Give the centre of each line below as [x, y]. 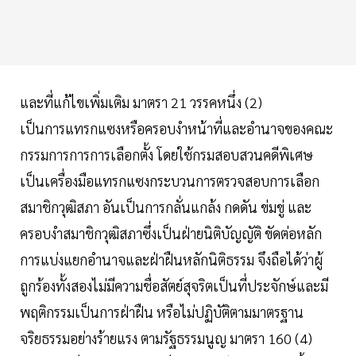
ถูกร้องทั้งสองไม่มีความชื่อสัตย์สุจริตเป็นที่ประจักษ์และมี [174, 286]
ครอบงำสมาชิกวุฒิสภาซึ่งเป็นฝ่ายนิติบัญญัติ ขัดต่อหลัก [171, 234]
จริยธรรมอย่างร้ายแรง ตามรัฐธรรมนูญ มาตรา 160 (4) [166, 339]
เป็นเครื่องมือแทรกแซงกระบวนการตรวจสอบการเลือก [170, 181]
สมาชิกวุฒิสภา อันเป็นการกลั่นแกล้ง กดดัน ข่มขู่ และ [166, 207]
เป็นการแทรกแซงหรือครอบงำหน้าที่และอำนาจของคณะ [176, 129]
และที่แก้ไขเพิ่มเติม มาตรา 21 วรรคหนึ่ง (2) [143, 103]
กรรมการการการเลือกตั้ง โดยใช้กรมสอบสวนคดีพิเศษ [166, 155]
